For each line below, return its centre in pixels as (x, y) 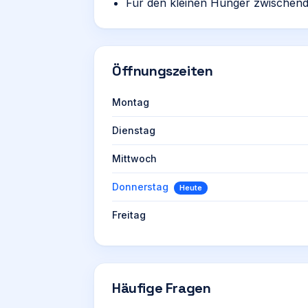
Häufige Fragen (162, 288)
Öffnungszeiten (163, 71)
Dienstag (134, 130)
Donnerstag (140, 187)
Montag (131, 102)
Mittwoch (134, 158)
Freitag (129, 215)
